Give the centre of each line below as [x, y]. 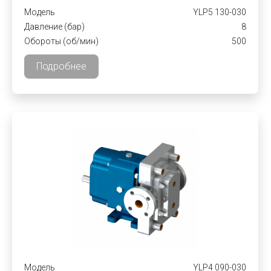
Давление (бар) [54, 27]
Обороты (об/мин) [61, 41]
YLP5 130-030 [220, 12]
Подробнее [61, 66]
